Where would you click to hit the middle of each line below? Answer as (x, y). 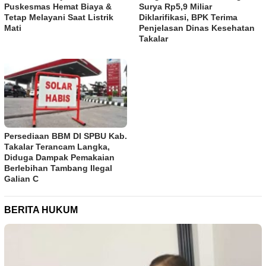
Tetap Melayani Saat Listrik (59, 18)
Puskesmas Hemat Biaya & (58, 7)
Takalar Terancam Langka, (57, 146)
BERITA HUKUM (41, 210)
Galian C (21, 178)
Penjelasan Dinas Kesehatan (197, 28)
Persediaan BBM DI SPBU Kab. (66, 136)
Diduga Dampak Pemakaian (59, 157)
